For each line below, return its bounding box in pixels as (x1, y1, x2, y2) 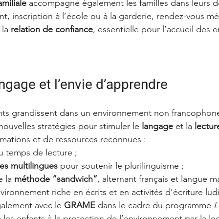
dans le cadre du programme (95, 199, 214, 211)
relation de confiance (11, 23, 93, 35)
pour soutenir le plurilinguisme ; (58, 160, 184, 171)
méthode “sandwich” (14, 173, 97, 184)
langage (142, 120, 173, 131)
